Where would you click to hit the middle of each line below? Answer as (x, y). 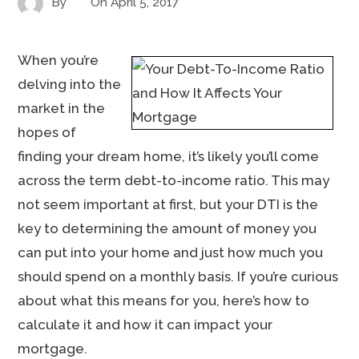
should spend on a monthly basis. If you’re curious (178, 276)
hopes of (47, 132)
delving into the (70, 84)
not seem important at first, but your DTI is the (168, 204)
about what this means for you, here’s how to (164, 301)
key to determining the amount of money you (167, 228)
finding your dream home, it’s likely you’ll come (169, 156)
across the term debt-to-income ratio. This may (174, 180)
